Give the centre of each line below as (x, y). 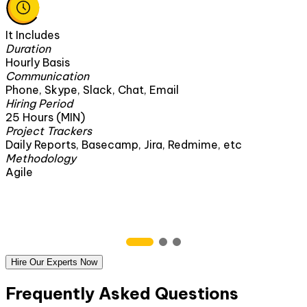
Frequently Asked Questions (122, 293)
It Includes (33, 35)
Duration (28, 48)
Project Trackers (49, 131)
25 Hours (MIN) (45, 117)
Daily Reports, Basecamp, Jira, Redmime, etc (124, 144)
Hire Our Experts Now (54, 262)
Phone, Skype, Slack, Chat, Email (92, 89)
